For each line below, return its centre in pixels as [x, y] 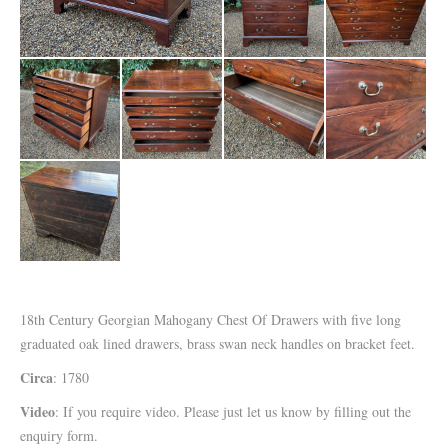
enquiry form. [59, 435]
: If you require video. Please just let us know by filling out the [233, 411]
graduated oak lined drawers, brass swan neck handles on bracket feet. [217, 343]
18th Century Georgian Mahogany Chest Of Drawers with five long [210, 319]
